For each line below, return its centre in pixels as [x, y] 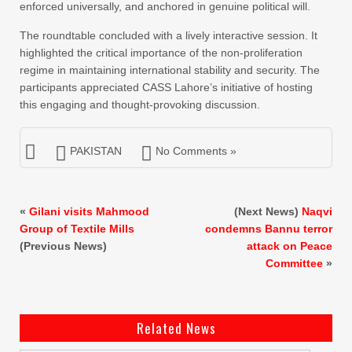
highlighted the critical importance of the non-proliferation [161, 52]
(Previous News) [63, 246]
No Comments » [196, 150]
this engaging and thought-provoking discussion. [140, 104]
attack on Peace [290, 246]
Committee [294, 263]
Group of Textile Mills [77, 228]
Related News [176, 328]
